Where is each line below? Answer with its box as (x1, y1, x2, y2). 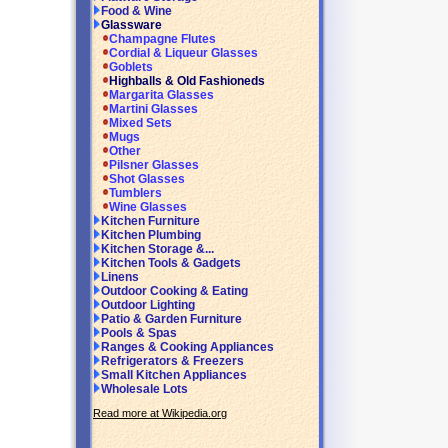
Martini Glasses (109, 102, 198, 117)
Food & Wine (101, 4, 172, 19)
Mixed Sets (109, 116, 172, 131)
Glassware (101, 18, 162, 33)
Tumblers (109, 186, 162, 201)
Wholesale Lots (101, 382, 188, 397)
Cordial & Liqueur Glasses (109, 46, 258, 61)
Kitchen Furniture (101, 214, 200, 229)
